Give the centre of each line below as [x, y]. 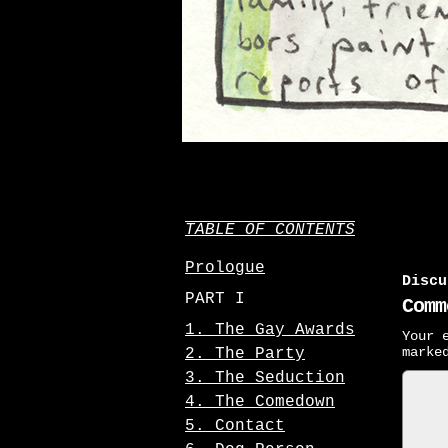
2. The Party [245, 354]
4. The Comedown [260, 402]
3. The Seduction [265, 378]
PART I [215, 299]
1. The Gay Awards [270, 330]
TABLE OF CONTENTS [270, 230]
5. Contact [235, 426]
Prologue [225, 268]
